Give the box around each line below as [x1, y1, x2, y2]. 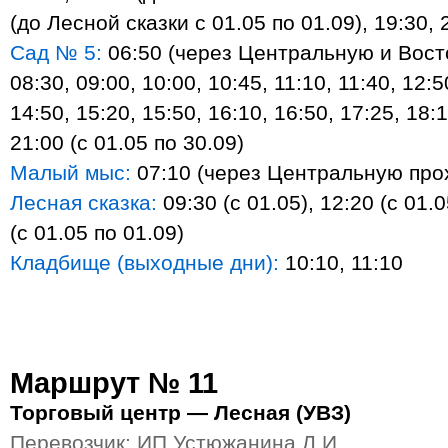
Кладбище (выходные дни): [10, 251, 279, 274]
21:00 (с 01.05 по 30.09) [10, 131, 244, 154]
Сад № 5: [10, 41, 102, 64]
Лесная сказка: [10, 191, 157, 214]
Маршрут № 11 [10, 366, 218, 399]
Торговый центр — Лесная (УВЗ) [10, 401, 351, 424]
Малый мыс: [10, 161, 131, 184]
